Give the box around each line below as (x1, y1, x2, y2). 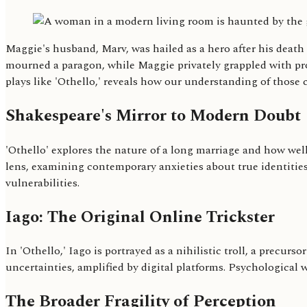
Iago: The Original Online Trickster (5, 204, 275, 230)
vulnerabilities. (5, 174, 79, 191)
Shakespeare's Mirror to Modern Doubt (5, 103, 301, 128)
